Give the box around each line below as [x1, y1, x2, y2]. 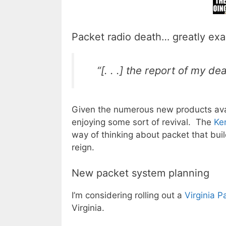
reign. [72, 142, 94, 153]
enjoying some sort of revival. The [72, 117, 214, 128]
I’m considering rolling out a [72, 190, 185, 200]
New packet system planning [72, 166, 209, 179]
